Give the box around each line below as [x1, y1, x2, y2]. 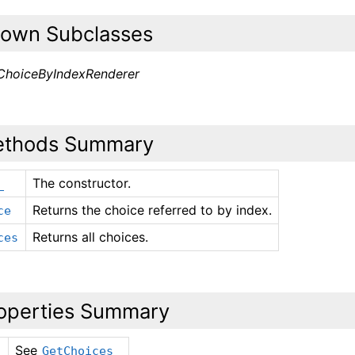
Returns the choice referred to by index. [32, 202, 273, 218]
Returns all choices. [32, 229, 149, 245]
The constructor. [32, 175, 132, 191]
